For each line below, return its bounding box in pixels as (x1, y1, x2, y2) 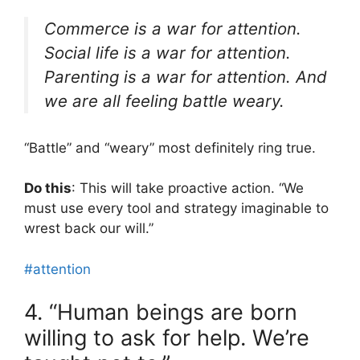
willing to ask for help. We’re (24, 325, 309, 352)
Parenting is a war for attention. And (44, 66, 327, 87)
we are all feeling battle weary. (44, 90, 284, 111)
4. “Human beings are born (24, 299, 297, 326)
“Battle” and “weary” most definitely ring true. (24, 139, 316, 156)
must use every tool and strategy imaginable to (24, 200, 329, 217)
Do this (24, 180, 72, 197)
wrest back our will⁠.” (24, 220, 153, 237)
